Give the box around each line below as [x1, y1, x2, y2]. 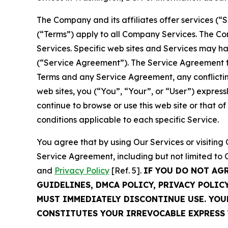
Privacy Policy [54, 165, 109, 176]
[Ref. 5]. [109, 165, 144, 176]
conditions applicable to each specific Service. [37, 114, 219, 125]
